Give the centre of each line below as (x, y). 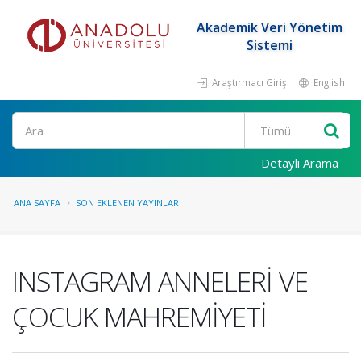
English (328, 82)
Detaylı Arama (300, 163)
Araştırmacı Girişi (249, 82)
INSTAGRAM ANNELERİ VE (160, 281)
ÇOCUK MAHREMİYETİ (139, 317)
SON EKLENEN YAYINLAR (127, 203)
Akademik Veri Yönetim (269, 27)
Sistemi (269, 45)
